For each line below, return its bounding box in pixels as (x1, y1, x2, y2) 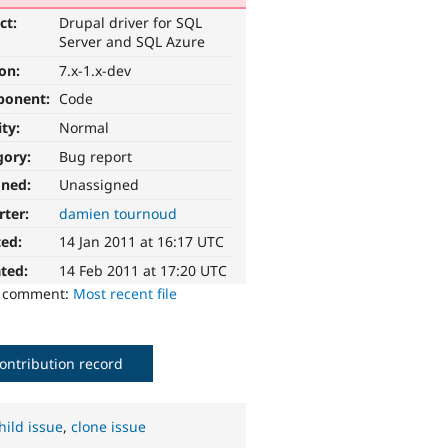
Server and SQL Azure (59, 32, 206, 52)
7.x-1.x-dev (59, 60, 132, 80)
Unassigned (59, 175, 140, 195)
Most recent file (73, 284, 178, 304)
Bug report (59, 146, 133, 166)
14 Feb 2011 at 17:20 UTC (59, 261, 228, 281)
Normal (59, 118, 110, 138)
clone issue (71, 417, 147, 437)
